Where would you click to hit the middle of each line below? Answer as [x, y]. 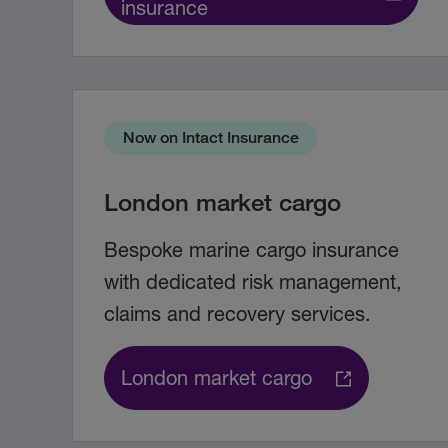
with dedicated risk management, [253, 282]
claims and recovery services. [237, 314]
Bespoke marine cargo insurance [251, 250]
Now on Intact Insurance [210, 138]
